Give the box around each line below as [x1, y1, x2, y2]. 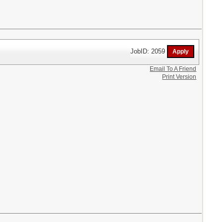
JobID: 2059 [130, 47, 167, 55]
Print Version [162, 73, 197, 80]
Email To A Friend [150, 65, 197, 72]
